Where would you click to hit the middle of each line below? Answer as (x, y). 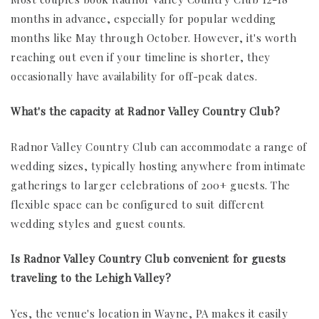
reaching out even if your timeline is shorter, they (141, 57)
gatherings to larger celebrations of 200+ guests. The (151, 185)
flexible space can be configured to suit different (138, 204)
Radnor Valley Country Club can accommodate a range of (159, 146)
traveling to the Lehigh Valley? (91, 278)
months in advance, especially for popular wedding (143, 18)
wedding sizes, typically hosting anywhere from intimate (158, 166)
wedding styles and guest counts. (98, 223)
